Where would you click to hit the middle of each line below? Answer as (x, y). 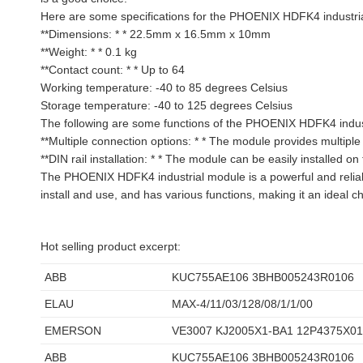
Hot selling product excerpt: (111, 246)
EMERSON (73, 331)
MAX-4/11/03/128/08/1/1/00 (242, 304)
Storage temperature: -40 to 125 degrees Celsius (167, 105)
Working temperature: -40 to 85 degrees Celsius (164, 88)
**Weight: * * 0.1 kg (89, 52)
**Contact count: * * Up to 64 (113, 70)
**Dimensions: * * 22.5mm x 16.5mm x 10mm (156, 34)
